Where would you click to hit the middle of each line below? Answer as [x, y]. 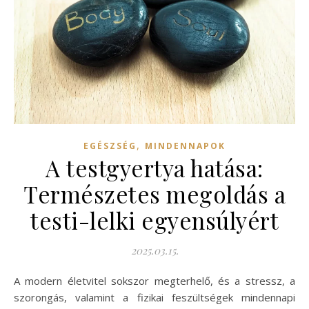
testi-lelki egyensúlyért [154, 220]
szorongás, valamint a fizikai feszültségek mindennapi [154, 297]
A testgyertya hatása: [154, 167]
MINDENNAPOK [185, 146]
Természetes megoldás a [154, 193]
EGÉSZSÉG [110, 146]
